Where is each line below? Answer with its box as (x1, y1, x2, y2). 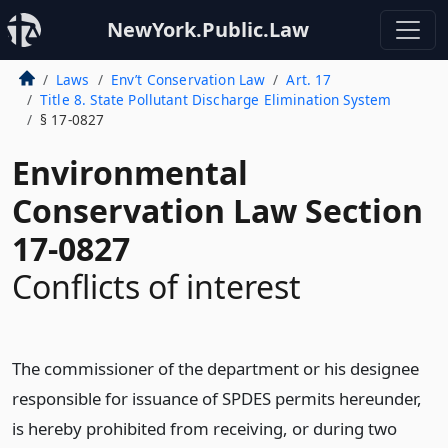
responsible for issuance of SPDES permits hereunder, (12, 387, 422, 410)
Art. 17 (286, 70, 332, 89)
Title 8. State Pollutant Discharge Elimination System (39, 90, 392, 109)
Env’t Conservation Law (110, 70, 266, 89)
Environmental (12, 151, 248, 194)
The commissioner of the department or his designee (12, 357, 419, 380)
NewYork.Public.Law (107, 16, 309, 43)
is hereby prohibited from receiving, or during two (12, 417, 397, 440)
